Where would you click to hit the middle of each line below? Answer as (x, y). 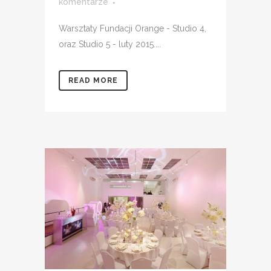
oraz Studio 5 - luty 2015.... (110, 44)
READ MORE (93, 81)
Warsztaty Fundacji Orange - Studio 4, (132, 29)
